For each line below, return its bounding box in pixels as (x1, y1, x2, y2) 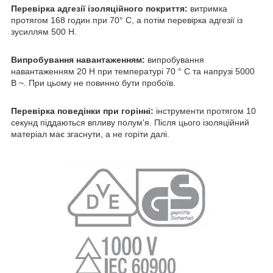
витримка (188, 4, 227, 14)
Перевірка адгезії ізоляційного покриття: (11, 4, 188, 14)
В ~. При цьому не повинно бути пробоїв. (11, 78, 175, 88)
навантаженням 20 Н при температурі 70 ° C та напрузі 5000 (11, 66, 255, 77)
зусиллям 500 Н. (11, 27, 77, 37)
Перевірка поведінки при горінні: (11, 106, 154, 116)
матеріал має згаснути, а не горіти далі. (11, 129, 169, 140)
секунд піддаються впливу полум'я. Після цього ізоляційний (11, 118, 249, 128)
